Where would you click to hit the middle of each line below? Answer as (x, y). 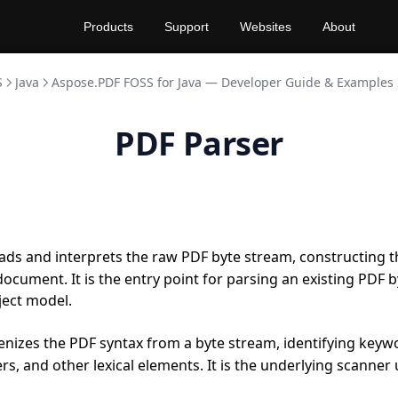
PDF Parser (199, 143)
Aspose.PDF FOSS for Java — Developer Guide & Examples (223, 82)
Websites (265, 27)
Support (186, 27)
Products (108, 27)
